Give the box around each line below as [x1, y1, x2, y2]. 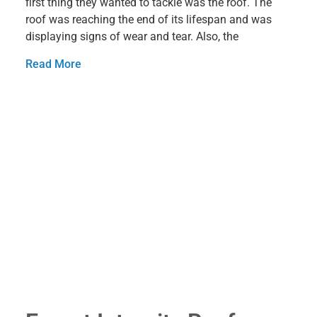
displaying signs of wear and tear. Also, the [25, 29, 238, 43]
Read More [25, 57, 81, 71]
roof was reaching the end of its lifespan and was [25, 12, 272, 26]
